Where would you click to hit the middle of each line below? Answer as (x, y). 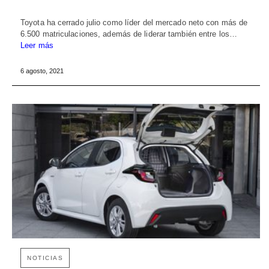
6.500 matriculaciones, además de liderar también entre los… (129, 34)
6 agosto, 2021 (42, 71)
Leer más (37, 45)
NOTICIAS (45, 258)
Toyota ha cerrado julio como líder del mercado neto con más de (134, 22)
